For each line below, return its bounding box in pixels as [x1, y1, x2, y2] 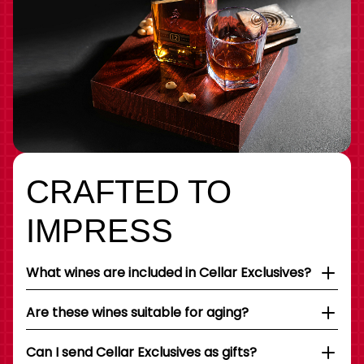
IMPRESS [26, 213, 173, 249]
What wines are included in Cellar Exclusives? [26, 263, 311, 283]
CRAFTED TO [26, 174, 232, 210]
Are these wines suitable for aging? [26, 303, 249, 323]
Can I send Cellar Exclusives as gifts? [26, 343, 257, 362]
